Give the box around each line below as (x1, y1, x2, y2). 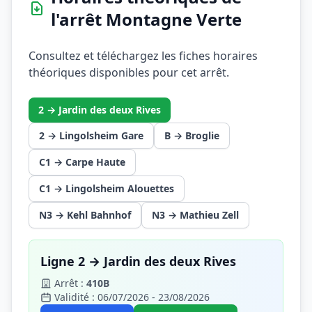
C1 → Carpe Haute (39, 155, 125, 169)
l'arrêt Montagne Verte (51, 7, 242, 31)
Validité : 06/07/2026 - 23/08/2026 (54, 290, 210, 304)
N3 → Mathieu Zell (152, 208, 239, 221)
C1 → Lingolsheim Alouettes (39, 181, 174, 195)
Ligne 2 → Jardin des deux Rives (40, 252, 236, 270)
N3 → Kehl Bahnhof (39, 208, 131, 221)
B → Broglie (164, 128, 219, 142)
